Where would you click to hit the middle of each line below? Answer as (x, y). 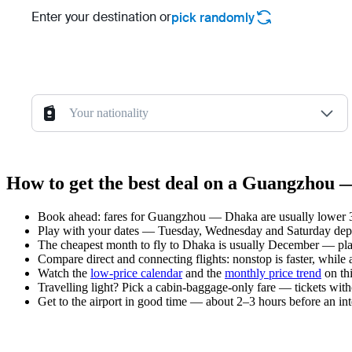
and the (203, 273)
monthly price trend (273, 273)
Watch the (64, 273)
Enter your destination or (101, 17)
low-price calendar (136, 273)
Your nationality (109, 113)
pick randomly (213, 17)
